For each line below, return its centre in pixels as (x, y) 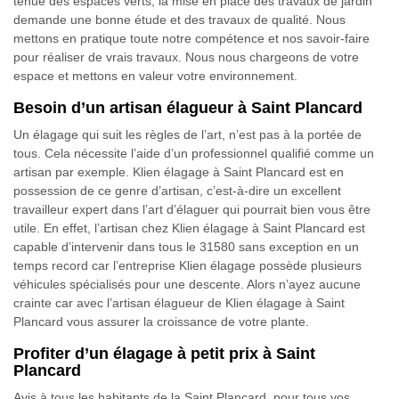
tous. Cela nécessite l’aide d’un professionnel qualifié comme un (194, 153)
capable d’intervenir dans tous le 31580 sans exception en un (186, 247)
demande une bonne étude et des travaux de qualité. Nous (179, 20)
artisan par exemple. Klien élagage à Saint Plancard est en (179, 172)
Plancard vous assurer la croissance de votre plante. (161, 322)
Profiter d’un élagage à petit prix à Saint (164, 354)
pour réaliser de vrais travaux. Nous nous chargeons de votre (186, 57)
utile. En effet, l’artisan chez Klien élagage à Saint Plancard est (189, 228)
